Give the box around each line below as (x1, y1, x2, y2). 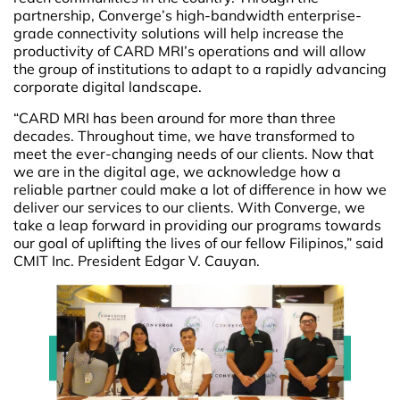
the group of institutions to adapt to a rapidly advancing (13, 60, 387, 79)
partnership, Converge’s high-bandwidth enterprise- (13, 6, 362, 25)
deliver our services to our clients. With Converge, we (13, 197, 365, 216)
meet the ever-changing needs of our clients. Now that (13, 144, 374, 162)
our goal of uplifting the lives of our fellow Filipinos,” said (13, 233, 384, 252)
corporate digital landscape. (13, 78, 202, 96)
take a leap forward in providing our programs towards (13, 215, 381, 234)
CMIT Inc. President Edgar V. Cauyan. (13, 251, 260, 270)
